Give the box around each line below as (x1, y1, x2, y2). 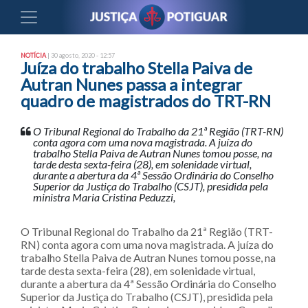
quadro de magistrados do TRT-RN (21, 91, 271, 111)
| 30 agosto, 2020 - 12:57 (46, 52, 115, 59)
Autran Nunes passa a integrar (21, 74, 242, 94)
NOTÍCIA (21, 52, 46, 59)
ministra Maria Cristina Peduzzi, (33, 190, 175, 203)
